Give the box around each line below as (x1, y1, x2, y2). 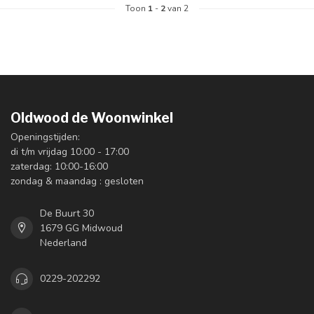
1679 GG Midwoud (40, 221, 123, 235)
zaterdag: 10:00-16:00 (11, 159, 108, 173)
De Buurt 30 (40, 206, 94, 220)
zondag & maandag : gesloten (11, 174, 144, 188)
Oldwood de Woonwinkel (11, 109, 173, 126)
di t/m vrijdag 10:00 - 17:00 (11, 144, 129, 158)
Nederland (40, 235, 87, 250)
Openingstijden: (11, 130, 80, 144)
